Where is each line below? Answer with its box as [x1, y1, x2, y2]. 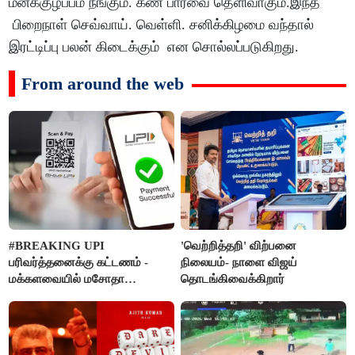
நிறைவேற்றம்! [9, 288, 78, 302]
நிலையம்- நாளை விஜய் [181, 255, 298, 269]
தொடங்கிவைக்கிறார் [181, 272, 285, 285]
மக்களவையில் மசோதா [9, 272, 125, 285]
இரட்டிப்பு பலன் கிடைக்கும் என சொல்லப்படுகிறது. [9, 39, 300, 55]
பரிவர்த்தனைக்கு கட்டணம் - [9, 255, 149, 269]
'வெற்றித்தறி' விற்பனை [181, 239, 297, 252]
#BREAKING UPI [9, 239, 105, 252]
